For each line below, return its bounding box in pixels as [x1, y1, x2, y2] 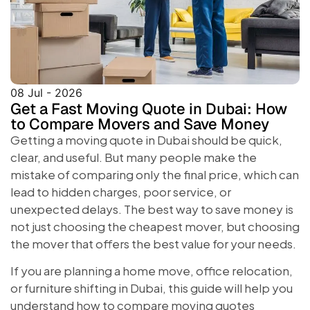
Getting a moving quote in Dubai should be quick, [10, 131, 282, 147]
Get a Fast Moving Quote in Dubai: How [10, 98, 287, 118]
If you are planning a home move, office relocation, [10, 262, 293, 278]
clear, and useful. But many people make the [10, 149, 257, 165]
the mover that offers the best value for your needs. [10, 235, 296, 251]
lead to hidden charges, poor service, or [10, 183, 231, 199]
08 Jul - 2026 [10, 85, 82, 100]
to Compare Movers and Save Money [10, 113, 269, 134]
